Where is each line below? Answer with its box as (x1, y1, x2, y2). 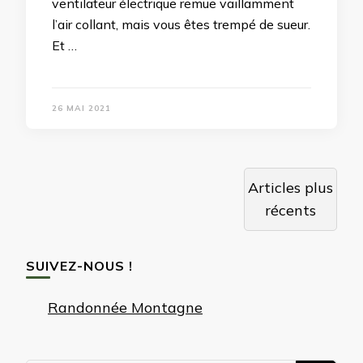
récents (264, 201, 316, 220)
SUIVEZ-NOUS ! (26, 258, 133, 274)
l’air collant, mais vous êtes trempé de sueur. (52, 16, 310, 32)
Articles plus (247, 178, 333, 197)
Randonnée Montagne (48, 298, 203, 317)
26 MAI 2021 (52, 103, 111, 113)
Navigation (25, 164, 143, 192)
